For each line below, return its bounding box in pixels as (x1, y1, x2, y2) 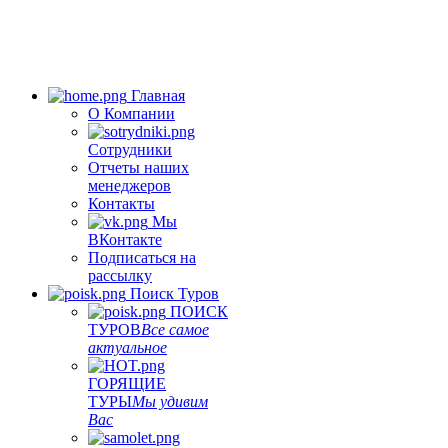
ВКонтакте (88, 231, 162, 248)
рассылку (88, 267, 152, 284)
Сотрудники (88, 141, 172, 158)
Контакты (88, 195, 155, 212)
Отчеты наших (88, 159, 189, 176)
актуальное (88, 339, 167, 356)
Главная (127, 87, 185, 104)
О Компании (88, 105, 175, 122)
